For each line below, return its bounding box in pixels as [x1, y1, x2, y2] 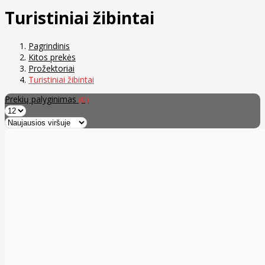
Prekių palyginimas [5, 93, 79, 105]
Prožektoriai [28, 63, 75, 75]
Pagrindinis [28, 40, 70, 52]
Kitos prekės [28, 51, 76, 63]
